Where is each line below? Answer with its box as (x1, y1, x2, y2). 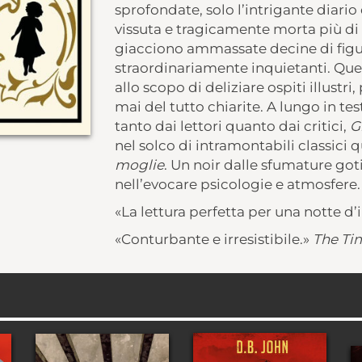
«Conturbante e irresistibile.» (114, 231, 313, 247)
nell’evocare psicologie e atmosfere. (114, 176, 360, 192)
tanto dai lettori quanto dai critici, (114, 118, 350, 134)
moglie (114, 157, 164, 173)
